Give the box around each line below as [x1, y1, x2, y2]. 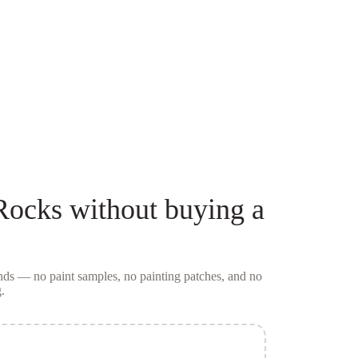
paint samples [49, 268, 117, 283]
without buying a [62, 193, 265, 225]
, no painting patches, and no [117, 268, 262, 283]
